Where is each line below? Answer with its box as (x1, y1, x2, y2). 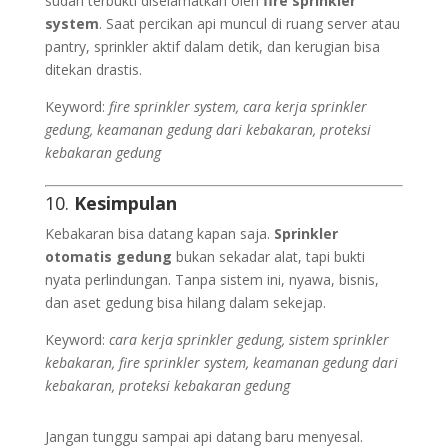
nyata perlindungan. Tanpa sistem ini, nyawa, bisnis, (44, 270, 379, 289)
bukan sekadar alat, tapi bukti (171, 247, 365, 266)
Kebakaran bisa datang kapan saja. (44, 224, 274, 243)
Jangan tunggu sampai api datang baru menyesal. (44, 427, 363, 446)
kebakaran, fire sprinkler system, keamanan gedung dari (44, 353, 398, 372)
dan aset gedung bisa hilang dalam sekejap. (44, 293, 326, 312)
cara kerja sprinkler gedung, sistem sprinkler (108, 330, 389, 349)
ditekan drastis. (44, 60, 142, 79)
